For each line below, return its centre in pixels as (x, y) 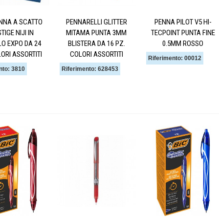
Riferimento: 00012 (175, 58)
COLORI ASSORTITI (96, 54)
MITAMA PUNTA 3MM (96, 33)
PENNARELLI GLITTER (96, 22)
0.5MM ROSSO (183, 43)
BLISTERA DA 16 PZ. (96, 43)
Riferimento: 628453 (90, 69)
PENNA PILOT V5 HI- (183, 22)
